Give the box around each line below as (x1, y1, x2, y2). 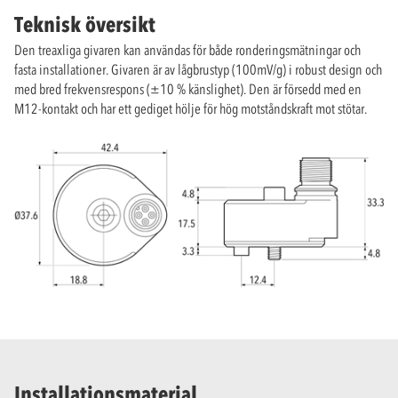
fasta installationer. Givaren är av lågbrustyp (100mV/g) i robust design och (14, 60, 382, 78)
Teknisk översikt (14, 11, 155, 37)
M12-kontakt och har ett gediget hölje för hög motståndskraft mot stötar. (14, 99, 367, 117)
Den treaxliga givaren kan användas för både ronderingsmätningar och (14, 40, 361, 59)
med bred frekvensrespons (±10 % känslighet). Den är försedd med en (14, 79, 362, 98)
